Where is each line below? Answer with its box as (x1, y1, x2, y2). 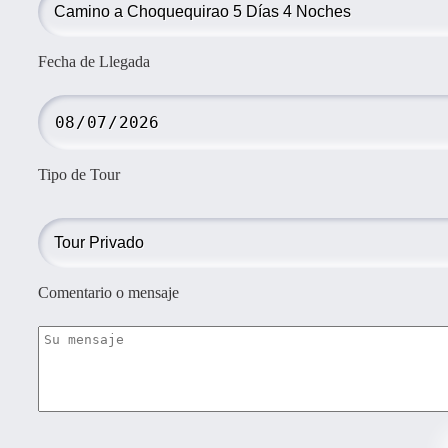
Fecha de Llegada (38, 52, 150, 70)
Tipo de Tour (38, 165, 120, 183)
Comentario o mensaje (38, 283, 179, 301)
